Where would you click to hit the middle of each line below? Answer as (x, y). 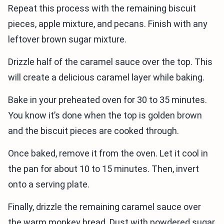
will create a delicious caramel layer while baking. (106, 77)
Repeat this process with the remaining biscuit (102, 8)
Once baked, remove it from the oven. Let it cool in (108, 153)
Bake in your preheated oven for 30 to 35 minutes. (107, 100)
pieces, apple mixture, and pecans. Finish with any (108, 24)
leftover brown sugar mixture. (67, 39)
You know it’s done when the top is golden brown (105, 115)
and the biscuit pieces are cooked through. (93, 131)
